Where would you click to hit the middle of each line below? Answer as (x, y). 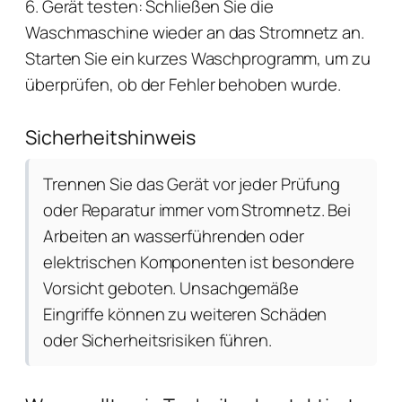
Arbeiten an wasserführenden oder (174, 236)
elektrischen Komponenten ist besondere (199, 262)
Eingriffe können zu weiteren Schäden (185, 314)
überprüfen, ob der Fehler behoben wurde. (183, 84)
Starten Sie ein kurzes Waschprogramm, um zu (198, 58)
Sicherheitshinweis (111, 137)
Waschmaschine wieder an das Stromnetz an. (195, 32)
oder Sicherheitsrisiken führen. (157, 340)
